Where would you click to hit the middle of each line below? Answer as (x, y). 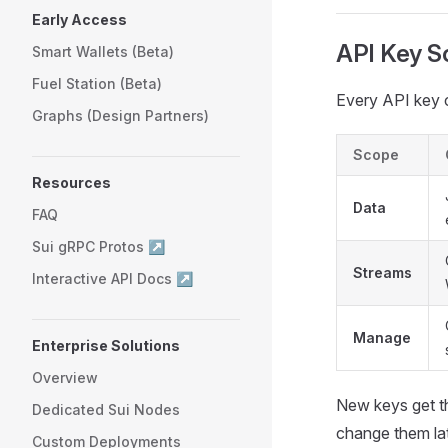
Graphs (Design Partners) (120, 115)
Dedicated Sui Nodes (106, 409)
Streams (382, 272)
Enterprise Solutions (106, 345)
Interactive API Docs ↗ (112, 278)
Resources (71, 182)
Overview (65, 377)
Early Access (79, 19)
